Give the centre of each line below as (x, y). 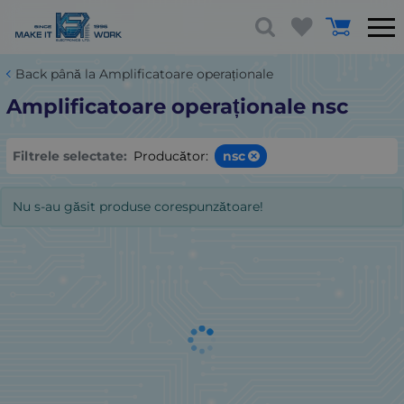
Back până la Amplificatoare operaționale (144, 74)
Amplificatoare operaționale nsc (177, 106)
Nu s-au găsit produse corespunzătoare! (138, 207)
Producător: (171, 156)
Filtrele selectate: (70, 156)
